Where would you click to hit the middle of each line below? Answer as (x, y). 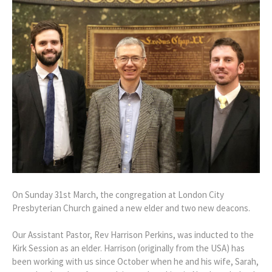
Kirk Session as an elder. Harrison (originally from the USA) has (128, 248)
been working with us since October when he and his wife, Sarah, (135, 262)
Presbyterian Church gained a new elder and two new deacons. (131, 208)
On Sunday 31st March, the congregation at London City (118, 195)
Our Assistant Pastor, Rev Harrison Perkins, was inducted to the (133, 235)
